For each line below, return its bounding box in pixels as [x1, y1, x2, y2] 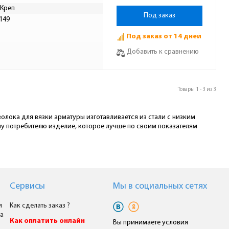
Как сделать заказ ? [10, 202, 71, 210]
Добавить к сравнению [127, 48, 199, 56]
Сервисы [10, 181, 45, 191]
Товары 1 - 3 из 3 [178, 87, 216, 93]
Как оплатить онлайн [10, 217, 85, 225]
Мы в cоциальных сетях [113, 181, 208, 191]
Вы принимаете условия [113, 219, 189, 226]
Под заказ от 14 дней [125, 33, 201, 40]
